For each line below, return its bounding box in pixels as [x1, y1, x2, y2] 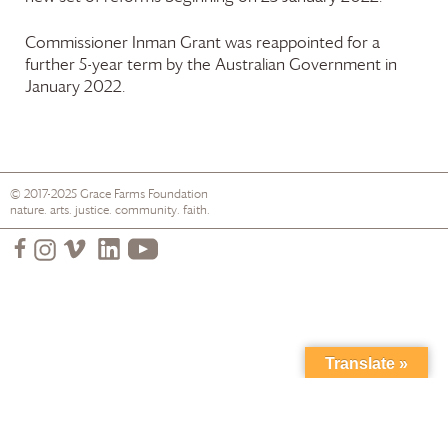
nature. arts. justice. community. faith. [10, 201, 210, 218]
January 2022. [25, 76, 125, 97]
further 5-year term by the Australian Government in [25, 54, 397, 75]
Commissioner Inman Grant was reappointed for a [25, 32, 380, 53]
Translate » [325, 355, 408, 372]
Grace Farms [80, 185, 145, 202]
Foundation [145, 185, 208, 202]
